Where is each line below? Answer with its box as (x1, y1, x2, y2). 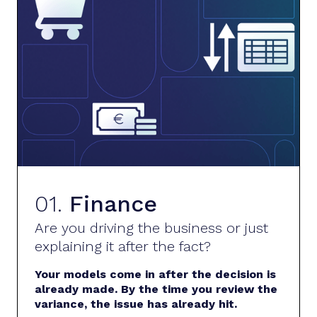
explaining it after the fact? (35, 237, 211, 255)
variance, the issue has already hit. (35, 296, 237, 311)
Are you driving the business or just (35, 219, 268, 236)
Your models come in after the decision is (35, 267, 276, 281)
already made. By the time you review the (35, 282, 277, 296)
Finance (69, 190, 157, 217)
